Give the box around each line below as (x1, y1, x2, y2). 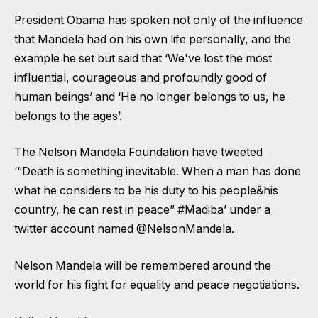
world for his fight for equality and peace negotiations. (14, 278, 300, 292)
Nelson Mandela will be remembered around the (14, 258, 271, 273)
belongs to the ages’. (14, 109, 122, 123)
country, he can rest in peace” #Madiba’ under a (14, 203, 270, 217)
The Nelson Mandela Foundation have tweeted (14, 146, 263, 160)
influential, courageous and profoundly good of (14, 70, 267, 84)
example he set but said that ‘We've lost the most (14, 51, 272, 65)
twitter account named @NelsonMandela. (14, 222, 234, 236)
